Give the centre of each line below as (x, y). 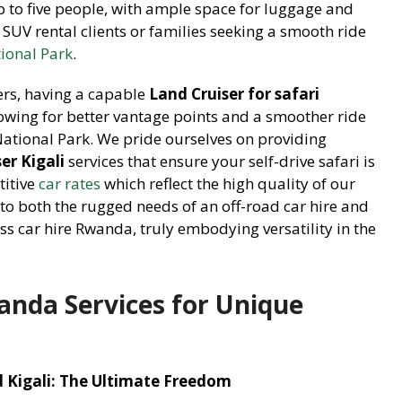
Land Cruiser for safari (234, 93)
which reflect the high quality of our (228, 183)
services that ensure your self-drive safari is (220, 161)
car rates (70, 183)
